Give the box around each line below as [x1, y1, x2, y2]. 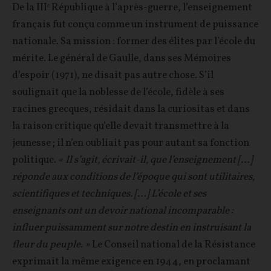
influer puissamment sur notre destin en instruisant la [12, 221, 251, 235]
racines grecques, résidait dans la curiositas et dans [12, 102, 250, 117]
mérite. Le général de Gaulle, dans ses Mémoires [12, 51, 231, 66]
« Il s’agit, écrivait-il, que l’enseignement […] [58, 153, 253, 168]
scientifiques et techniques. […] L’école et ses [12, 187, 206, 201]
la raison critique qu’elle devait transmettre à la [12, 119, 229, 134]
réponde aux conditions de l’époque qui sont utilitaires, [12, 170, 255, 184]
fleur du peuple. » [12, 238, 90, 252]
